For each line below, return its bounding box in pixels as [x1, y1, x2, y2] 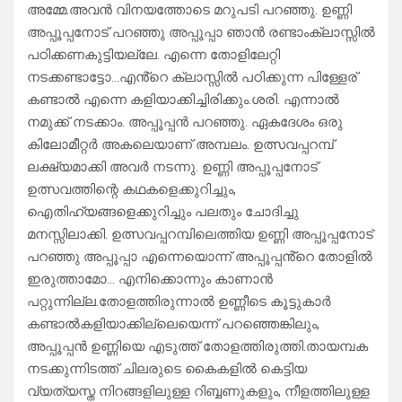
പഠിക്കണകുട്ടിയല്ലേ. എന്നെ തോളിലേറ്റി [27, 47, 280, 64]
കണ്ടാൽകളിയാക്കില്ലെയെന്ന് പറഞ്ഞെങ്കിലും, [27, 316, 319, 333]
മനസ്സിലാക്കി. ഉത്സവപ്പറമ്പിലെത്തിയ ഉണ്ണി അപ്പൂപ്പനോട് [27, 226, 373, 243]
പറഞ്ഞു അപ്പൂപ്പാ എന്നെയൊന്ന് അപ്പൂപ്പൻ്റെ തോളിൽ [27, 249, 372, 266]
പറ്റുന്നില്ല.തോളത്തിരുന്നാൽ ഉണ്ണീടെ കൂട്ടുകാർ [27, 293, 331, 310]
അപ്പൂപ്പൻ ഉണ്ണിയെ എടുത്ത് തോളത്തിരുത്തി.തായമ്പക [27, 338, 368, 355]
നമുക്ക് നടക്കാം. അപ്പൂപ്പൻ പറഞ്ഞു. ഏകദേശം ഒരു [27, 114, 343, 131]
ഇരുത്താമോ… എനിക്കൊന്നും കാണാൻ [27, 271, 273, 288]
